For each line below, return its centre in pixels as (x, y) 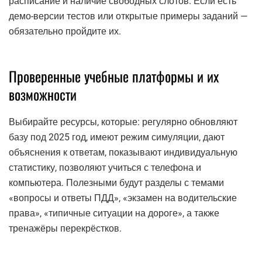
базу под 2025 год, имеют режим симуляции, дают (117, 137)
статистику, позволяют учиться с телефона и (105, 167)
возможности (43, 94)
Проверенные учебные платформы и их (114, 76)
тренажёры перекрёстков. (65, 228)
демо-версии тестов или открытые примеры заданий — (128, 16)
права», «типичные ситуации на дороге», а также (114, 213)
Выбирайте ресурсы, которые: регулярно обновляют (123, 122)
